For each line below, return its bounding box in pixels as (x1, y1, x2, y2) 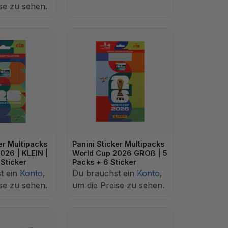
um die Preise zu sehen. (72, 180, 164, 190)
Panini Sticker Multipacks (72, 139, 164, 148)
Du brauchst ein (72, 168, 137, 178)
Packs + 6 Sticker (72, 158, 136, 166)
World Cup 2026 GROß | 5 (72, 149, 167, 157)
